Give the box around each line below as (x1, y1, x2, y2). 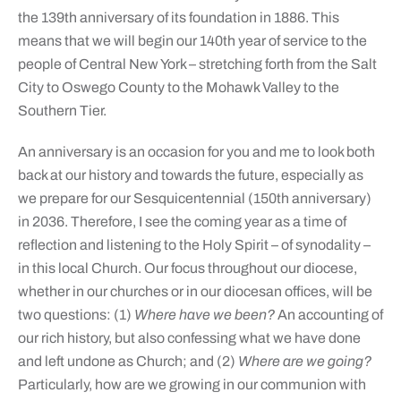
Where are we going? (237, 353, 371, 369)
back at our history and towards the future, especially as (17, 166, 363, 183)
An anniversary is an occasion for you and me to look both (17, 143, 375, 159)
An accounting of (274, 306, 383, 322)
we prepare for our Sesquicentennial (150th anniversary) (17, 190, 371, 206)
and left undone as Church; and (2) (17, 353, 238, 369)
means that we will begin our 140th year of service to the (17, 32, 367, 48)
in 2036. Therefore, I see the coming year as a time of (17, 213, 346, 229)
